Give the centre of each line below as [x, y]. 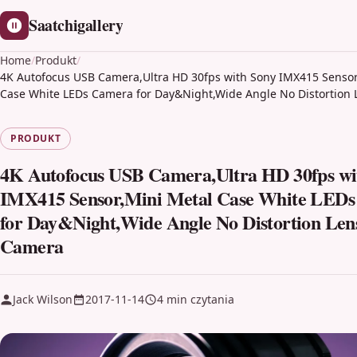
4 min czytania [196, 299]
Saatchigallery [76, 25]
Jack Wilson [43, 299]
